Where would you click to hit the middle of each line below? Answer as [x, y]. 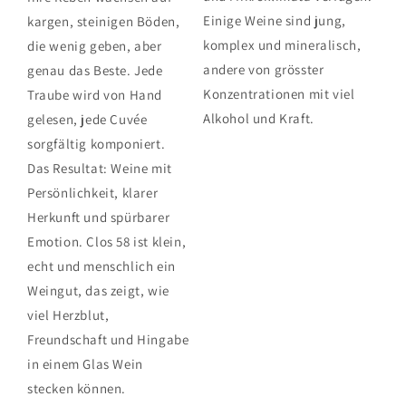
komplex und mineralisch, [282, 44]
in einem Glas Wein [85, 363]
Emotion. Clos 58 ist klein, [107, 241]
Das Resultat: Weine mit [100, 168]
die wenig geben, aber [95, 45]
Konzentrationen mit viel [279, 93]
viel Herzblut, [68, 314]
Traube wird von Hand [95, 94]
